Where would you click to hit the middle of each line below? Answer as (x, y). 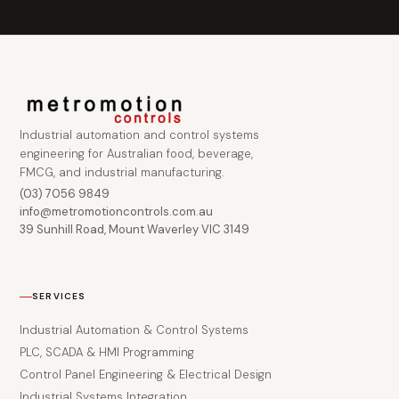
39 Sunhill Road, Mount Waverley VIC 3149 (134, 229)
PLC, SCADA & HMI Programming (107, 353)
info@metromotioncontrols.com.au (116, 211)
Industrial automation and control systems (139, 134)
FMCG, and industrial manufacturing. (122, 172)
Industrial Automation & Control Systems (134, 330)
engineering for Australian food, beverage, (136, 153)
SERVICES (59, 297)
